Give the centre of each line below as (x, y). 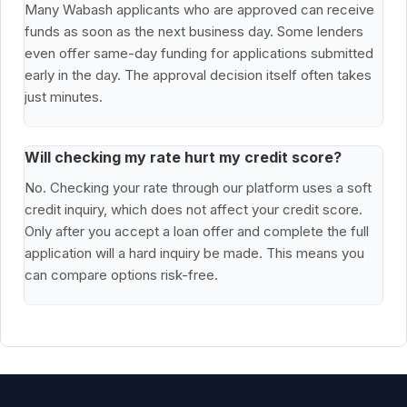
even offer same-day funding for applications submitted (199, 54)
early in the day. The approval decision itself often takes (198, 75)
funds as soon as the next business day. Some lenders (194, 32)
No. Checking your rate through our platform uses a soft (198, 188)
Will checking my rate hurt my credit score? (183, 158)
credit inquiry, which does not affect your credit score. (194, 210)
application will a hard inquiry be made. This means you (194, 253)
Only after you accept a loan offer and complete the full (197, 232)
